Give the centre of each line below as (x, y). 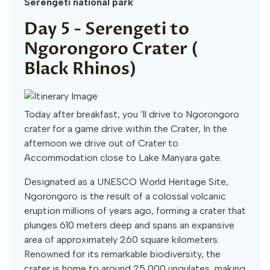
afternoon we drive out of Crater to (101, 143)
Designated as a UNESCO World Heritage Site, (126, 182)
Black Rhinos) (80, 69)
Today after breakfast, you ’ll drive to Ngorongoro (132, 114)
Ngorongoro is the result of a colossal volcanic (125, 196)
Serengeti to (137, 29)
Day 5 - (55, 29)
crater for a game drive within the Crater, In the (126, 129)
